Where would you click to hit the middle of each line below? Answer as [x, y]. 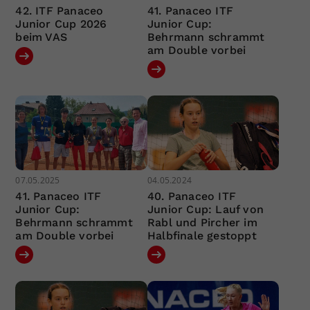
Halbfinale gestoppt [202, 235]
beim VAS [42, 37]
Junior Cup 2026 [61, 24]
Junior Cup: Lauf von [205, 209]
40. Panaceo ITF [191, 196]
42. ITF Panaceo [60, 11]
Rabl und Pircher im [202, 222]
